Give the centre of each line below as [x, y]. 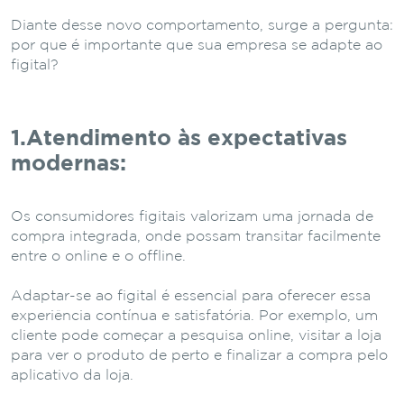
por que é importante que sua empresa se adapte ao [197, 45]
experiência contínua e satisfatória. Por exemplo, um [194, 316]
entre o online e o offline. [98, 256]
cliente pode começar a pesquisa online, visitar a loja [196, 335]
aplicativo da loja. [72, 375]
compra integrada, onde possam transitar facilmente [196, 236]
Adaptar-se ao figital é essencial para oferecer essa [191, 296]
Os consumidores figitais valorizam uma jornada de [192, 216]
